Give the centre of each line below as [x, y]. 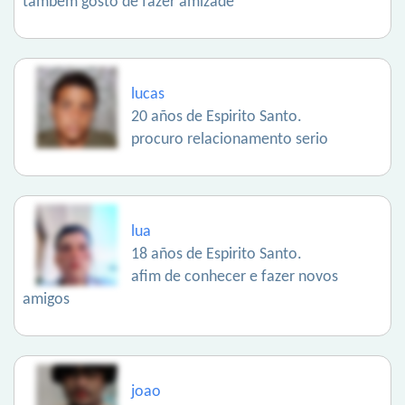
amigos [46, 300]
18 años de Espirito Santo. [217, 254]
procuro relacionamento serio [230, 140]
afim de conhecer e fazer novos [235, 277]
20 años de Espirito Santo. [217, 117]
